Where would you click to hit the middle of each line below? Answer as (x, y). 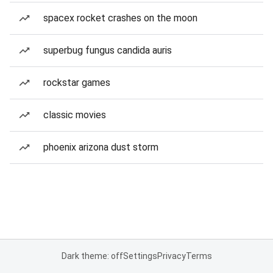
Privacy (171, 256)
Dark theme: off (92, 256)
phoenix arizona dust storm (101, 147)
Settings (140, 256)
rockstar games (77, 83)
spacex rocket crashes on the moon (120, 18)
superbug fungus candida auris (108, 50)
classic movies (75, 115)
